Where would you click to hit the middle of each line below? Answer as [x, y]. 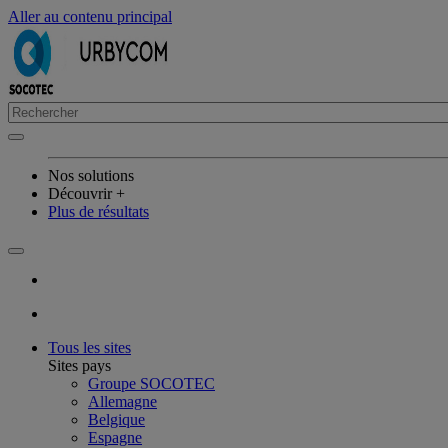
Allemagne [122, 401]
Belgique [116, 419]
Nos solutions [91, 175]
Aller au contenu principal [90, 16]
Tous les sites [89, 347]
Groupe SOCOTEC [151, 383]
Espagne [115, 437]
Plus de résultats [98, 211]
